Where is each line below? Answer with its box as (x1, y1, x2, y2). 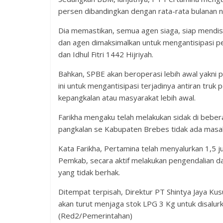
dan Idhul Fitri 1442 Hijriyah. (58, 49, 153, 59)
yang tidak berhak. (58, 167, 120, 177)
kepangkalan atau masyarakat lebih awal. (58, 92, 196, 103)
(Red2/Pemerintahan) (58, 210, 132, 221)
